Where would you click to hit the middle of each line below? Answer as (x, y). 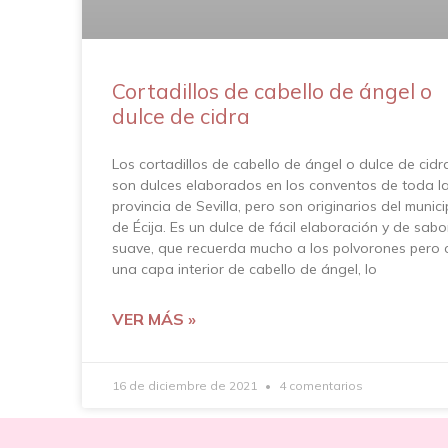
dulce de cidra (181, 115)
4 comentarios (319, 385)
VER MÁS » (154, 318)
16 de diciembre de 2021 (186, 385)
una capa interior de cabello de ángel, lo (244, 268)
